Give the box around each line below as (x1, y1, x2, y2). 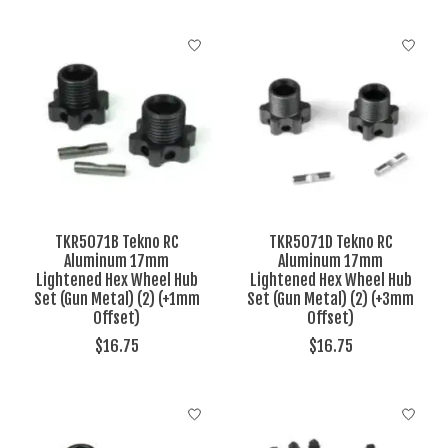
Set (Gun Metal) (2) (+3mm (247, 288, 415, 309)
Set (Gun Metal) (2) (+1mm (33, 288, 200, 309)
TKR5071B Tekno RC (54, 231, 179, 252)
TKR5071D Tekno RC (268, 231, 393, 252)
